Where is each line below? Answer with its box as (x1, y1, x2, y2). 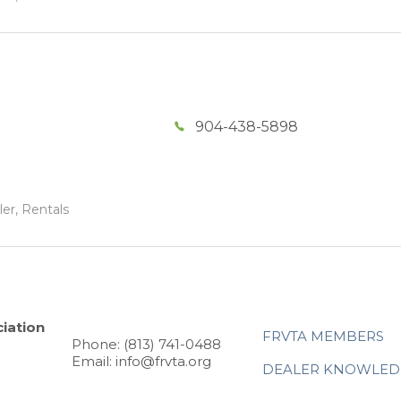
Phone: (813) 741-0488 (72, 336, 221, 354)
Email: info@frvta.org (72, 353, 211, 371)
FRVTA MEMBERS (262, 327, 384, 345)
